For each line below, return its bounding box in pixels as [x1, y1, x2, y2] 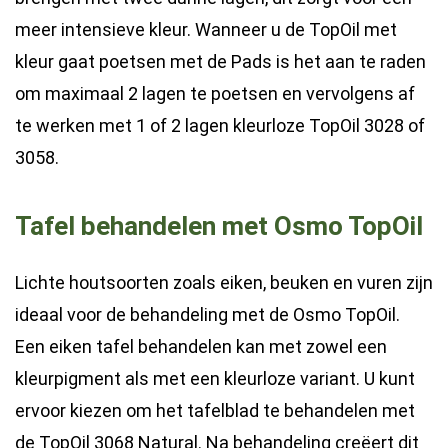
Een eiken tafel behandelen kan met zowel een [15, 335, 387, 357]
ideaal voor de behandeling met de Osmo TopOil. [15, 303, 400, 325]
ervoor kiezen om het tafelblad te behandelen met [15, 399, 415, 421]
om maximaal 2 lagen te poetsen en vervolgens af [15, 82, 415, 104]
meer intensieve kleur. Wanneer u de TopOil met [15, 18, 397, 40]
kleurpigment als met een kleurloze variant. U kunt [15, 367, 415, 389]
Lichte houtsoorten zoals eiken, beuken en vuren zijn [15, 271, 433, 293]
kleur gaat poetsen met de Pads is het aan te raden [15, 50, 426, 72]
